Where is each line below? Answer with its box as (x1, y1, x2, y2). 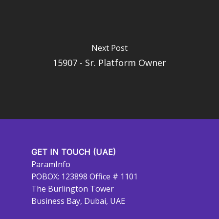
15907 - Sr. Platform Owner (53, 56, 166, 68)
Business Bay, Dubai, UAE (31, 196, 125, 206)
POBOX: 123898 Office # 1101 (31, 171, 138, 182)
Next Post (91, 42, 128, 53)
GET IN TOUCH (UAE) (31, 147, 116, 157)
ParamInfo (31, 159, 70, 170)
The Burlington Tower (31, 183, 114, 194)
